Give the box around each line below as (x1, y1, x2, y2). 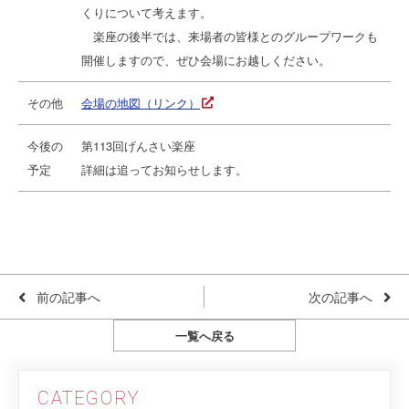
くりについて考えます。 (81, 4, 212, 21)
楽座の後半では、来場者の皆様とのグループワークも (81, 27, 378, 45)
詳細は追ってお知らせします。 (81, 161, 247, 178)
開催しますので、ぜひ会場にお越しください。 (81, 51, 330, 68)
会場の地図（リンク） (81, 94, 200, 111)
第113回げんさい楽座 (81, 137, 195, 154)
